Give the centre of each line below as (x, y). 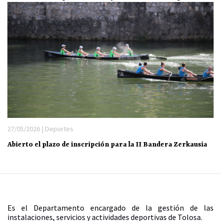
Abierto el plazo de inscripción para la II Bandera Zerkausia (107, 144)
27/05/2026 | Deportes (40, 129)
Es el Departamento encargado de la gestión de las (110, 207)
